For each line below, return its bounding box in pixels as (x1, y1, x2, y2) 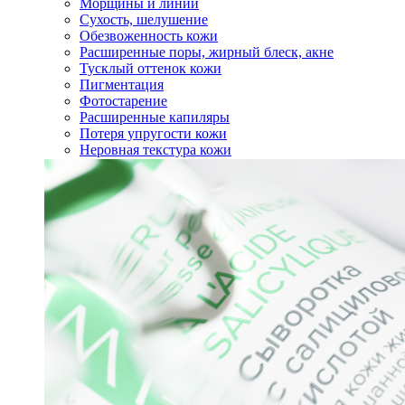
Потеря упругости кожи (80, 126, 227, 141)
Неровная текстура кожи (80, 142, 231, 157)
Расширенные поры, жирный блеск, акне (80, 44, 334, 60)
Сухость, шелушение (80, 12, 208, 27)
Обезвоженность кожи (80, 28, 218, 43)
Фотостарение (80, 93, 167, 108)
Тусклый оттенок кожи (80, 61, 221, 76)
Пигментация (80, 77, 164, 92)
